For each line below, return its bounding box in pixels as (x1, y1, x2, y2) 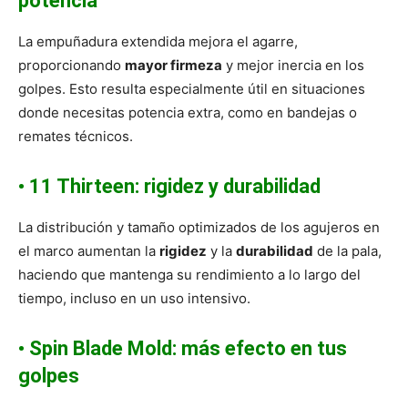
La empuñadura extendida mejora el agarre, (18, 33, 298, 51)
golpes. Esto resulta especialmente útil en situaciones (18, 80, 365, 98)
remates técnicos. (18, 127, 133, 146)
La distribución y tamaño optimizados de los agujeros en (18, 219, 380, 237)
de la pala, (313, 242, 382, 260)
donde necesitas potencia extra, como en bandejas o (18, 104, 357, 122)
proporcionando (18, 56, 125, 75)
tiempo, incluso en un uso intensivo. (18, 290, 250, 308)
